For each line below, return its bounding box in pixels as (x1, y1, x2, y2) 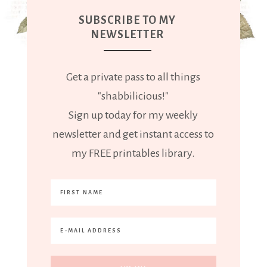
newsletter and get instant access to (52, 128, 215, 141)
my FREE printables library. (72, 147, 195, 160)
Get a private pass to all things (66, 71, 201, 83)
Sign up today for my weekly (69, 109, 198, 122)
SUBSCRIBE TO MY (79, 14, 176, 27)
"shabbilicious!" (98, 90, 169, 103)
